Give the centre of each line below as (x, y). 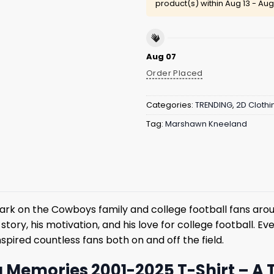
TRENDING (214, 105)
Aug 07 (161, 57)
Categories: (171, 105)
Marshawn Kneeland (206, 124)
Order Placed (175, 73)
